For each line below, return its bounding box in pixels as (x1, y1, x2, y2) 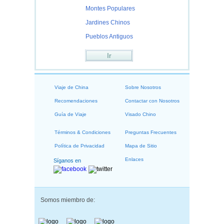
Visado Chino (125, 111, 156, 117)
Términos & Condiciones (54, 129, 110, 135)
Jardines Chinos (85, 19, 130, 26)
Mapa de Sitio (125, 143, 157, 148)
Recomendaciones (54, 98, 97, 103)
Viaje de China (54, 84, 88, 90)
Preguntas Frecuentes (125, 129, 176, 135)
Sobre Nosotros (125, 84, 161, 90)
